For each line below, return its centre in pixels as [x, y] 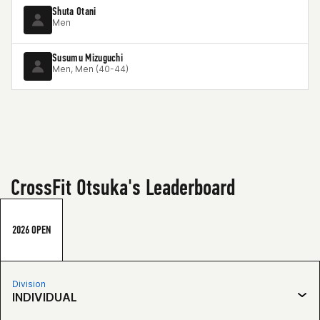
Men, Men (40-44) [90, 69]
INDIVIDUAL [45, 297]
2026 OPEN [31, 230]
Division [29, 284]
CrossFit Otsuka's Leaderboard [123, 187]
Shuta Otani [74, 11]
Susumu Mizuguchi [88, 57]
